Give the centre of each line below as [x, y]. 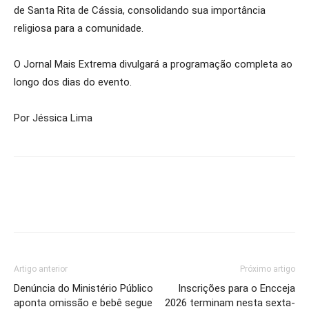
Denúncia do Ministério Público [83, 288]
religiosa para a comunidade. [79, 28]
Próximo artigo [268, 269]
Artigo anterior [41, 269]
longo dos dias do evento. [73, 82]
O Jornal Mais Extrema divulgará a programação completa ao [153, 64]
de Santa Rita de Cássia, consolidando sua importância [140, 10]
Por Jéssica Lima [53, 118]
